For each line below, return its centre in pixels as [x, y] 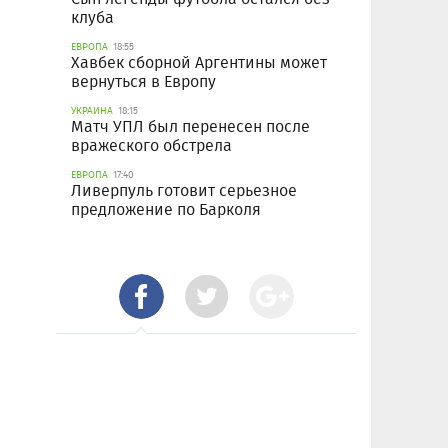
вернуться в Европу [143, 82]
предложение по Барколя [166, 210]
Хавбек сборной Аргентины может [199, 63]
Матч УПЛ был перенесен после [190, 127]
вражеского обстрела [151, 146]
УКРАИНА [92, 111]
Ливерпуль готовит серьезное [184, 191]
